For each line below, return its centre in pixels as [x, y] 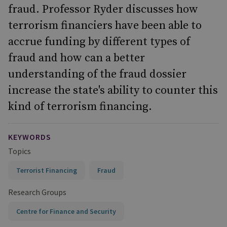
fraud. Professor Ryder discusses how [103, 9]
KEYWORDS [30, 137]
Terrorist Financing [47, 170]
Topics [20, 151]
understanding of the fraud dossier [97, 74]
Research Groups [37, 192]
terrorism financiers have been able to [105, 26]
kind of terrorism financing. [80, 107]
